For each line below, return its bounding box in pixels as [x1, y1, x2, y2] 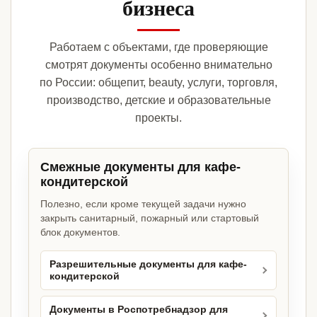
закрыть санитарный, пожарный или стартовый [40, 212, 259, 224]
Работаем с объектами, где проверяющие [49, 41, 268, 54]
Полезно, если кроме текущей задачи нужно [40, 198, 246, 210]
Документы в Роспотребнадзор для [50, 304, 228, 316]
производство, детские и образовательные [46, 94, 271, 107]
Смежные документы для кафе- [40, 160, 241, 175]
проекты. [135, 112, 182, 125]
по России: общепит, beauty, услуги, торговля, [40, 76, 277, 89]
